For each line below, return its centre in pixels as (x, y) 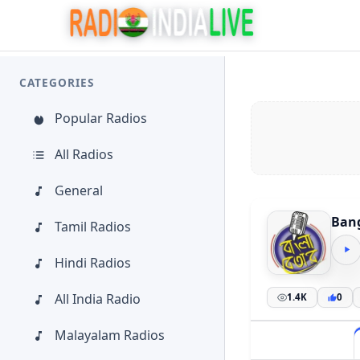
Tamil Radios (93, 227)
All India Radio (98, 299)
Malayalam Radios (110, 335)
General (79, 190)
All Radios (84, 154)
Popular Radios (101, 118)
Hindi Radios (93, 263)
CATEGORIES (57, 82)
